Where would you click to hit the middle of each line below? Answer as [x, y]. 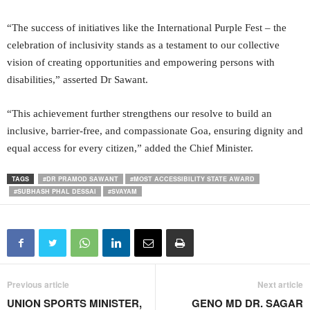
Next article [280, 285]
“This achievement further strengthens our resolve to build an [139, 114]
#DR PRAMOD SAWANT [81, 179]
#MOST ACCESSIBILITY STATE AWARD [192, 179]
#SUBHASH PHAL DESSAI [55, 192]
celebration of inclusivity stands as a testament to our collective [143, 45]
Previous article [38, 285]
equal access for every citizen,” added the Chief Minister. [130, 148]
